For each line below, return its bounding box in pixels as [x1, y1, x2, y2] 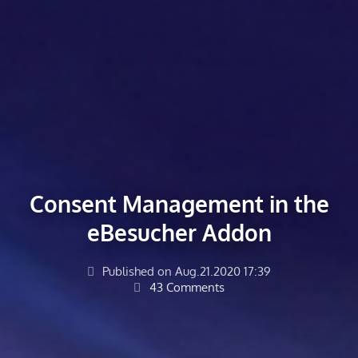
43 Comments [145, 278, 225, 295]
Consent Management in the [29, 189, 329, 218]
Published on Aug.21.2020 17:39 [99, 262, 272, 279]
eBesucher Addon [86, 217, 272, 247]
